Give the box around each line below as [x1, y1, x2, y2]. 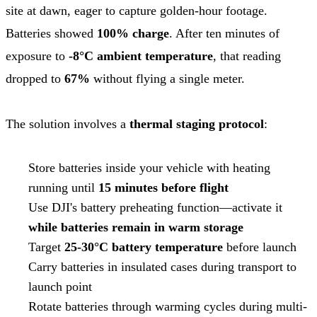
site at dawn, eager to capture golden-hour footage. [6, 3, 267, 18]
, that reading [213, 48, 281, 63]
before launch [223, 239, 296, 254]
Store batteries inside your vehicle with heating [28, 160, 270, 175]
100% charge [97, 25, 169, 40]
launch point [28, 279, 92, 294]
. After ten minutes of [169, 25, 279, 40]
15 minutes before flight [98, 180, 229, 195]
